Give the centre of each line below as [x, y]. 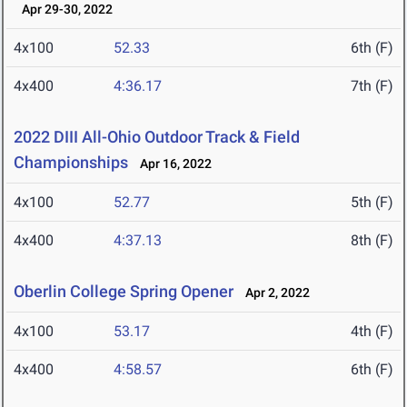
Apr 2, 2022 [273, 293]
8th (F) [372, 241]
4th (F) [372, 332]
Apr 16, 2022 [172, 164]
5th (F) [372, 203]
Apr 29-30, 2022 [63, 10]
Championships [71, 163]
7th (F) [372, 86]
